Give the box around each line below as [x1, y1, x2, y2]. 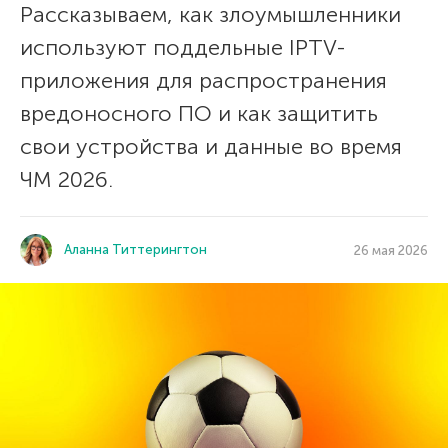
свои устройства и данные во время [20, 133, 402, 160]
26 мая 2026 [354, 242, 428, 258]
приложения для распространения [20, 67, 387, 94]
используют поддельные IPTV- [20, 34, 346, 61]
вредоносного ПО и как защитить [20, 100, 378, 127]
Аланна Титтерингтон [64, 242, 207, 257]
